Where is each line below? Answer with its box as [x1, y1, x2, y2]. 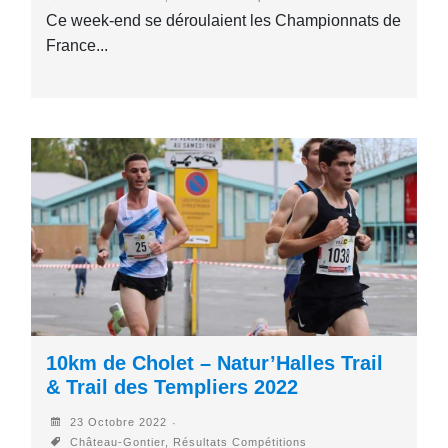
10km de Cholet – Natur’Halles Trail [46, 352, 384, 375]
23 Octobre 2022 [66, 416, 168, 429]
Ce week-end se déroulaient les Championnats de [46, 11, 402, 29]
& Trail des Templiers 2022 [46, 376, 299, 399]
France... [46, 36, 109, 54]
